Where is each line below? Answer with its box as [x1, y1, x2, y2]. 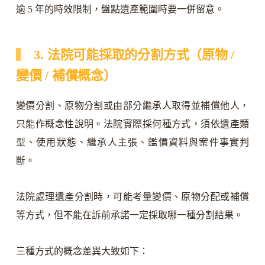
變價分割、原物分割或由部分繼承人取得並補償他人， [15, 100, 250, 111]
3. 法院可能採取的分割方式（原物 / [34, 47, 235, 63]
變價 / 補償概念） [15, 68, 117, 83]
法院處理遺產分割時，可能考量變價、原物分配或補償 [15, 191, 250, 202]
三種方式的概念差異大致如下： [15, 245, 148, 256]
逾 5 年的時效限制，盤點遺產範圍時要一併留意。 [15, 4, 224, 15]
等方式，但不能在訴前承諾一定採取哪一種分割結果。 [15, 209, 243, 220]
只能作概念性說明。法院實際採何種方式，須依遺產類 [15, 118, 250, 129]
